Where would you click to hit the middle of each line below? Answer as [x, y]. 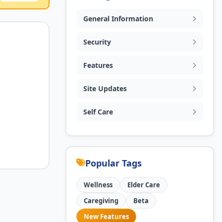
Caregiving [101, 201]
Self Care [98, 112]
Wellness [98, 185]
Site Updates [105, 88]
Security [97, 42]
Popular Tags [113, 163]
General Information [118, 19]
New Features [106, 217]
